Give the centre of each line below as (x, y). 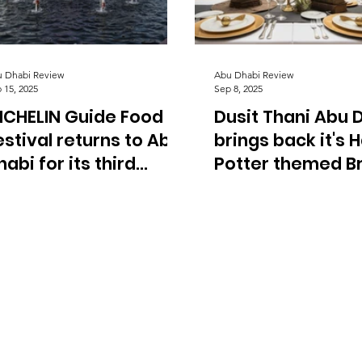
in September (273, 187)
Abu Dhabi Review (254, 75)
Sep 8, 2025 (238, 88)
